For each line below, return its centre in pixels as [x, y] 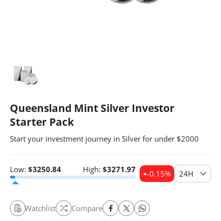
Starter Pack [42, 122]
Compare [87, 208]
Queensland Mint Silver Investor [92, 108]
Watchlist [40, 208]
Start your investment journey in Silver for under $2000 [104, 139]
